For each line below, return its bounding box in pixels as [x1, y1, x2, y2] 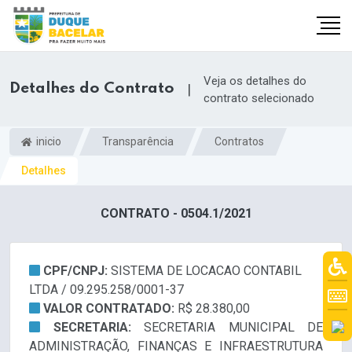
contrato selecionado [203, 90, 314, 105]
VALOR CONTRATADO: [43, 301, 178, 317]
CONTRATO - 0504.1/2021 [100, 206, 252, 222]
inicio [34, 134, 61, 148]
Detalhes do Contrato [9, 81, 174, 97]
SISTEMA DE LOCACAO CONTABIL [111, 263, 302, 279]
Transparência [102, 134, 174, 148]
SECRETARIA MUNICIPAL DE [144, 320, 323, 335]
